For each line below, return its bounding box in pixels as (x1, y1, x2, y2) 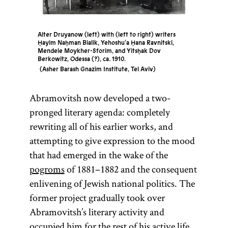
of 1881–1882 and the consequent (64, 162, 197, 176)
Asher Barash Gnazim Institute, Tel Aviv (42, 65, 153, 73)
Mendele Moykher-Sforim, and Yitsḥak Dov (37, 47, 161, 55)
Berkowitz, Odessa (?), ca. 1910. (37, 55, 126, 63)
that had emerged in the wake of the (29, 148, 168, 161)
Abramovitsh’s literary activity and (29, 205, 164, 218)
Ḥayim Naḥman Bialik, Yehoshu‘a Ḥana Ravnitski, (37, 39, 174, 47)
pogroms (29, 162, 65, 176)
